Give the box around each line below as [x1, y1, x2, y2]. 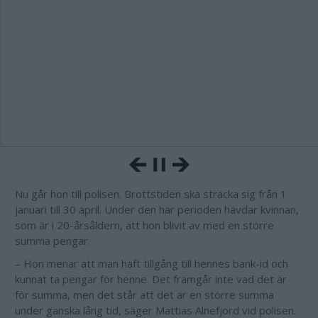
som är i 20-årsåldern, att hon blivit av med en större [15, 218, 274, 232]
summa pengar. [15, 234, 93, 248]
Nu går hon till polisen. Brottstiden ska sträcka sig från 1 [15, 187, 287, 201]
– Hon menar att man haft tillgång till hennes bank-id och [15, 256, 288, 270]
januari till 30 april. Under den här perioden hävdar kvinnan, [15, 202, 299, 216]
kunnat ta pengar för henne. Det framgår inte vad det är [15, 272, 287, 286]
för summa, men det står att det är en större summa [15, 287, 274, 302]
